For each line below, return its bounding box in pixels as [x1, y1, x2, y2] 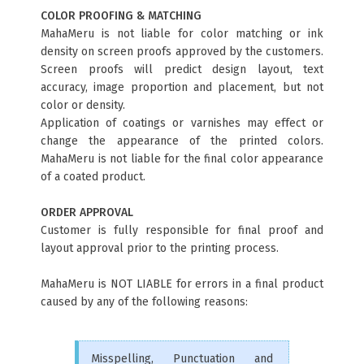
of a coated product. [41, 170, 145, 184]
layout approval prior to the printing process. [41, 241, 279, 255]
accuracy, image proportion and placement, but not [41, 80, 323, 94]
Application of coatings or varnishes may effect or [41, 116, 323, 130]
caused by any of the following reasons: [41, 295, 248, 309]
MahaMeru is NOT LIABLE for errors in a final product [41, 277, 323, 291]
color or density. [41, 98, 125, 112]
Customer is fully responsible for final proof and [41, 223, 323, 237]
